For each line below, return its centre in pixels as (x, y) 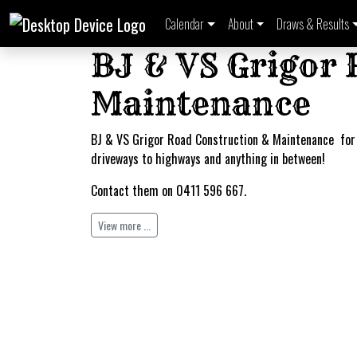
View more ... (124, 226)
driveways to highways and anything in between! (208, 159)
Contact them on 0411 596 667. (169, 191)
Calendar (184, 24)
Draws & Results (313, 24)
